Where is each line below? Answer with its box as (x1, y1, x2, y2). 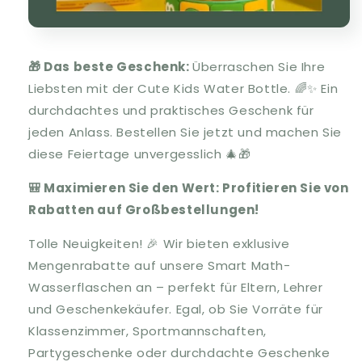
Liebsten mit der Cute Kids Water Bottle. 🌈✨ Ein (28, 80, 339, 98)
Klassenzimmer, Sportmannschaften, (28, 322, 267, 340)
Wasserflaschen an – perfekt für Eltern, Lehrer (28, 279, 323, 297)
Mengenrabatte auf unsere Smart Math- (28, 257, 291, 275)
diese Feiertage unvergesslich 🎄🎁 (28, 145, 251, 163)
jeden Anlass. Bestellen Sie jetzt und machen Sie (28, 124, 342, 141)
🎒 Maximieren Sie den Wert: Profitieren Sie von (28, 179, 349, 197)
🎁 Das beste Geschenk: (28, 58, 193, 76)
